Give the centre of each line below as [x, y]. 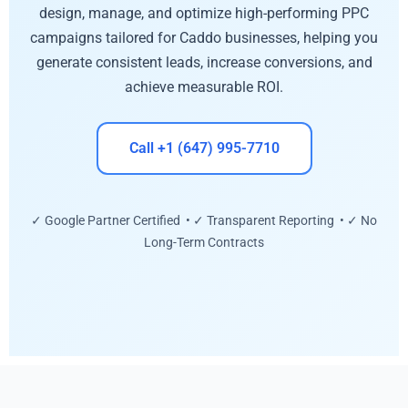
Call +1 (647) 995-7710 [204, 148]
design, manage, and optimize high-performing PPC [204, 13]
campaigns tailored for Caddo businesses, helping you [204, 37]
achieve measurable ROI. [204, 87]
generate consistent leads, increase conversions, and [204, 62]
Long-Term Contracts [204, 243]
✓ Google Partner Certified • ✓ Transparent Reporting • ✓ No [204, 221]
